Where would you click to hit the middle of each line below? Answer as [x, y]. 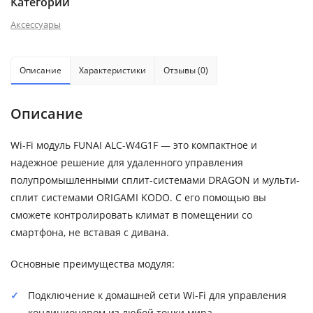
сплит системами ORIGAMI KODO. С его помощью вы [138, 198]
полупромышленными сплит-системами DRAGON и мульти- [155, 180]
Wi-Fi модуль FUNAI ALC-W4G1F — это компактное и [134, 145]
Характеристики [112, 71]
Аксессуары [36, 25]
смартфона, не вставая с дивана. [90, 233]
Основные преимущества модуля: [93, 264]
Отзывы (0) [186, 71]
